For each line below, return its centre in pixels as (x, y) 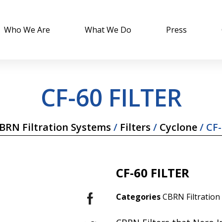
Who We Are (27, 30)
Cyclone (178, 127)
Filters (135, 127)
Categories (138, 197)
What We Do (108, 30)
